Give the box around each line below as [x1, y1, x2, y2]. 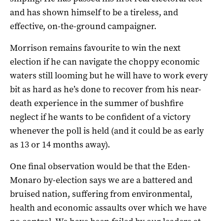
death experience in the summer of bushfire [10, 97, 184, 109]
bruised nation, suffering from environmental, [10, 187, 192, 200]
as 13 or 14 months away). [10, 138, 110, 150]
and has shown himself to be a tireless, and [10, 6, 178, 18]
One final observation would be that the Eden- [10, 160, 190, 172]
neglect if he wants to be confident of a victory [10, 110, 190, 123]
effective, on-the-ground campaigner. [10, 20, 156, 32]
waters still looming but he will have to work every [10, 69, 208, 81]
